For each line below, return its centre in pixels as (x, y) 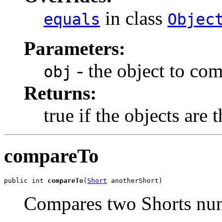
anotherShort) (135, 181)
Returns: (60, 93)
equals (72, 19)
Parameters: (75, 48)
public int (26, 181)
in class (134, 18)
